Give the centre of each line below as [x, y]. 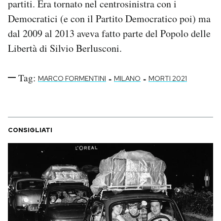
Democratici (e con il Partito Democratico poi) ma [109, 18]
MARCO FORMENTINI [72, 78]
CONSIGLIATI [30, 130]
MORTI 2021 [168, 78]
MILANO [127, 78]
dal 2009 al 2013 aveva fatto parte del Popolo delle [109, 33]
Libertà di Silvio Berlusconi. [65, 48]
